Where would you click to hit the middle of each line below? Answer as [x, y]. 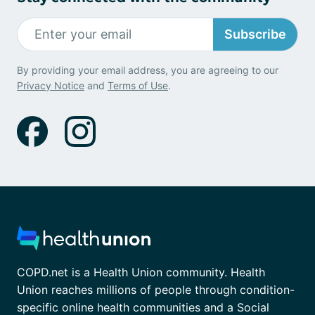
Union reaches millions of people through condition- [156, 290]
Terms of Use [138, 85]
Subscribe [255, 34]
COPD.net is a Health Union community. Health [141, 272]
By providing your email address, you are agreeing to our [148, 70]
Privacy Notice [51, 85]
